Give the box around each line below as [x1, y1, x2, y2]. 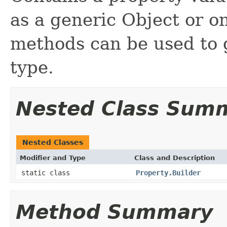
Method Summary [16, 200, 213, 223]
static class [21, 168, 74, 177]
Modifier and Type [20, 154, 86, 162]
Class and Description [134, 154, 215, 162]
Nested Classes [22, 138, 83, 146]
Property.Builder [136, 168, 201, 177]
